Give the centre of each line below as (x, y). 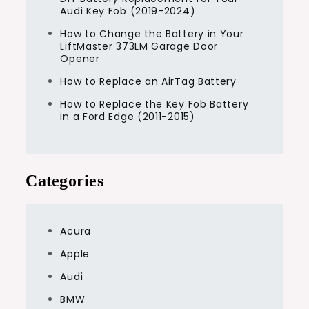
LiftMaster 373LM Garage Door (139, 46)
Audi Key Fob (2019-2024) (128, 11)
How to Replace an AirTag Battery (148, 81)
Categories (64, 180)
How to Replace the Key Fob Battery (154, 104)
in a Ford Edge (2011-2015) (128, 116)
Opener (80, 58)
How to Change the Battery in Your (152, 33)
